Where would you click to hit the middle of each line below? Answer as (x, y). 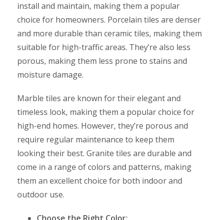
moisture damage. (50, 74)
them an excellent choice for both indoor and (100, 180)
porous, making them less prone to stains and (102, 61)
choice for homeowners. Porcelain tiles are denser (109, 19)
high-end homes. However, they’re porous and (103, 125)
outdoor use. (41, 194)
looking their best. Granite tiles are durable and (104, 153)
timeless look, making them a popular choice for (106, 112)
